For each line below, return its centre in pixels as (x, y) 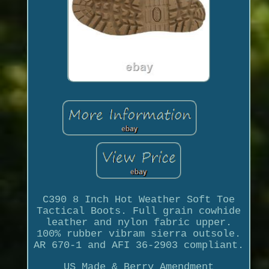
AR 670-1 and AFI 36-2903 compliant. (138, 245)
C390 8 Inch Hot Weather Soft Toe (138, 199)
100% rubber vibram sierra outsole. (138, 234)
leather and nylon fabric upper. (138, 222)
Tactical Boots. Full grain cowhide (138, 211)
